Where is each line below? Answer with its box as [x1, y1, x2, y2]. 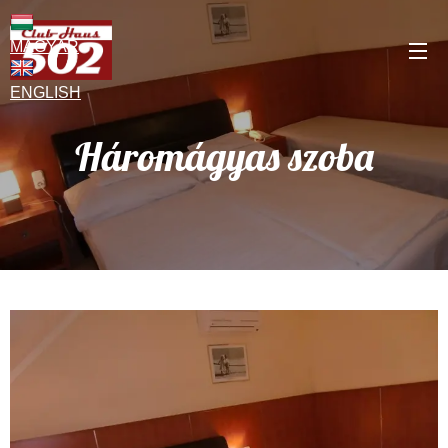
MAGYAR [10, 38, 79, 55]
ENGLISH [10, 84, 81, 101]
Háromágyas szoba [74, 131, 374, 181]
